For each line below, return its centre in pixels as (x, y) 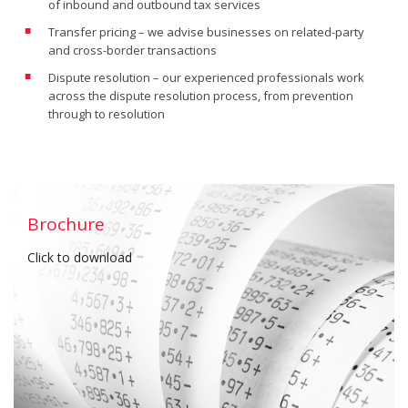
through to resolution (107, 114)
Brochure (66, 224)
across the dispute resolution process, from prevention (201, 96)
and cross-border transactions (133, 50)
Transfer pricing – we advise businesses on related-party (206, 32)
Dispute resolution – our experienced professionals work (206, 77)
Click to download (80, 257)
